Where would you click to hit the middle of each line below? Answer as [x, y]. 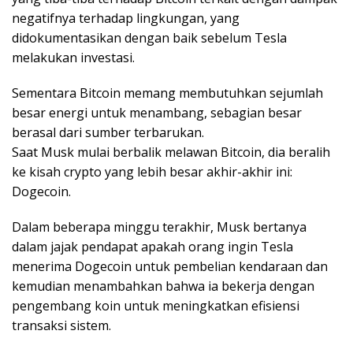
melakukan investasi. [73, 58]
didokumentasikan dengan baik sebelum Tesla [149, 38]
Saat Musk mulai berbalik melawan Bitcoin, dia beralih [171, 152]
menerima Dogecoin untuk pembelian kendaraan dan [170, 267]
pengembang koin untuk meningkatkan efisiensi [156, 306]
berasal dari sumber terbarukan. [108, 133]
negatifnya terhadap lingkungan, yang [126, 19]
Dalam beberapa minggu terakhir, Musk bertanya [159, 227]
